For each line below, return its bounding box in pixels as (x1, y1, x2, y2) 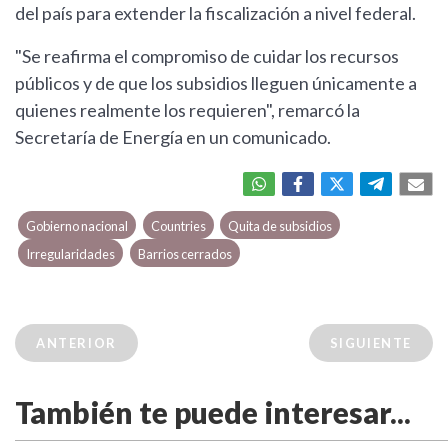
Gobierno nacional (26, 218, 129, 235)
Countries (150, 218, 206, 235)
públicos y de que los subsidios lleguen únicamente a (15, 72, 417, 95)
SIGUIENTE (329, 335, 412, 352)
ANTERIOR (36, 335, 117, 352)
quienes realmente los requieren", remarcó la (15, 99, 360, 122)
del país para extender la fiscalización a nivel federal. (15, 2, 416, 25)
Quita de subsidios (227, 218, 332, 235)
